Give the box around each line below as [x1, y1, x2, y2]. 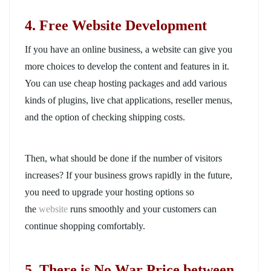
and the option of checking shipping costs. [25, 111, 185, 122]
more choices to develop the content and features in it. [25, 60, 229, 71]
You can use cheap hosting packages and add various [25, 77, 227, 88]
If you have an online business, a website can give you [25, 44, 232, 54]
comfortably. [95, 220, 145, 231]
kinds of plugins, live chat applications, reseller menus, [25, 94, 232, 105]
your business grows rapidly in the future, [74, 169, 232, 180]
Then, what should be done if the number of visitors [25, 152, 222, 163]
